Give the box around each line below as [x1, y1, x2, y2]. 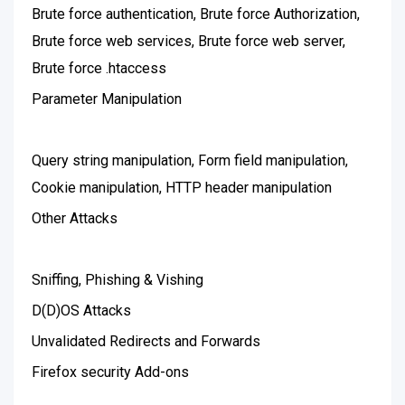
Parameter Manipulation [32, 90, 182, 108]
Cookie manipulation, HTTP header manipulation [32, 179, 332, 196]
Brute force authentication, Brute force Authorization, [32, 5, 360, 23]
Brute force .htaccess [32, 60, 166, 77]
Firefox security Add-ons [32, 363, 189, 381]
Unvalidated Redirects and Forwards [32, 333, 260, 350]
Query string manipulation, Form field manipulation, [32, 152, 348, 169]
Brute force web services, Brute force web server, [32, 33, 345, 50]
